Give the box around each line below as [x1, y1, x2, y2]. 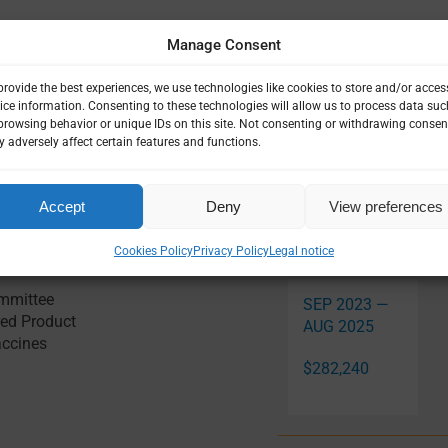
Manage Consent [166, 36, 281, 54]
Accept [38, 197, 85, 215]
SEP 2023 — [302, 294, 389, 314]
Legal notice [268, 244, 334, 258]
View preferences [328, 197, 443, 215]
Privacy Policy [192, 244, 269, 258]
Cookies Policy [113, 244, 193, 258]
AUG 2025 [302, 316, 374, 336]
